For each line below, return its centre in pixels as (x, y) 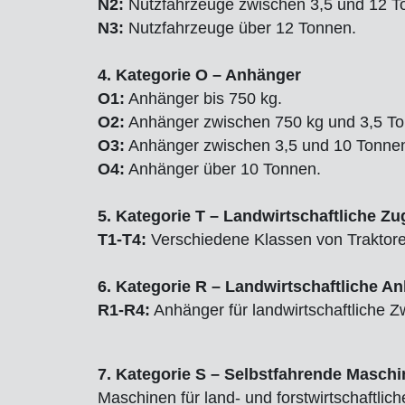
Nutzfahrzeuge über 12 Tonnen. (240, 28)
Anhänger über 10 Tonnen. (223, 169)
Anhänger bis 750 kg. (203, 98)
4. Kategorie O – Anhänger (199, 75)
